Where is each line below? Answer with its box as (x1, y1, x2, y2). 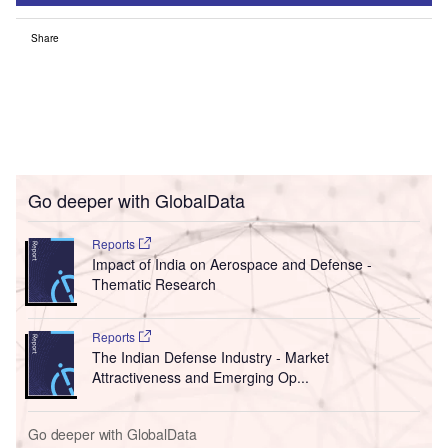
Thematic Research (91, 274, 216, 295)
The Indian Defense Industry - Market (91, 347, 329, 368)
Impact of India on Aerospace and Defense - (91, 254, 372, 275)
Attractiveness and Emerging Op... (91, 367, 309, 388)
